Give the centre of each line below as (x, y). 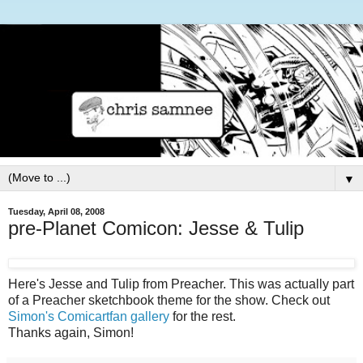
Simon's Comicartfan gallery (89, 317)
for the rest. (203, 317)
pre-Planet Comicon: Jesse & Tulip (156, 228)
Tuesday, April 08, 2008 (56, 212)
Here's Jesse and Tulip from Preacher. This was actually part (181, 284)
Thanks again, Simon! (71, 333)
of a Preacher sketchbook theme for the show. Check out (169, 301)
